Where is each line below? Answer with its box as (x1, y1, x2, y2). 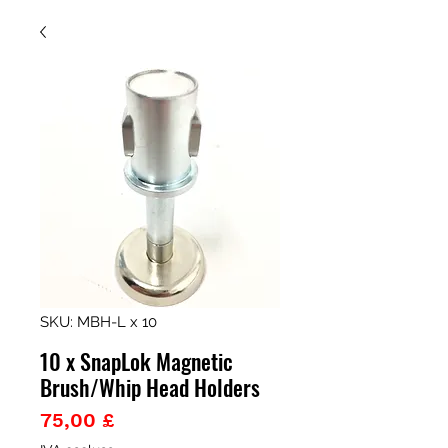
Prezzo (113, 407, 178, 431)
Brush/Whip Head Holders (40, 371, 260, 403)
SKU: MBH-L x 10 (40, 313, 157, 331)
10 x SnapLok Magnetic (40, 345, 233, 377)
